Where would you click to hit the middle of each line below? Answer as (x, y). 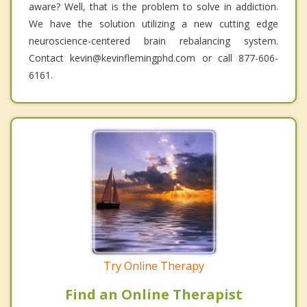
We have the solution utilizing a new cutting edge (153, 24)
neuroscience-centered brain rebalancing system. (153, 41)
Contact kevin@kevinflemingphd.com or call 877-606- (153, 58)
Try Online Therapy (153, 266)
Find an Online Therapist (153, 295)
